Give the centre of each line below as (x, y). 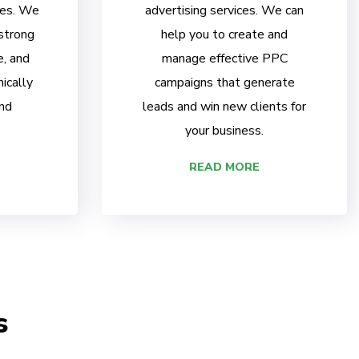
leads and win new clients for (224, 107)
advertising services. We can (224, 11)
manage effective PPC (224, 59)
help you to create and (224, 35)
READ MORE (224, 167)
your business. (224, 131)
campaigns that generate (224, 83)
